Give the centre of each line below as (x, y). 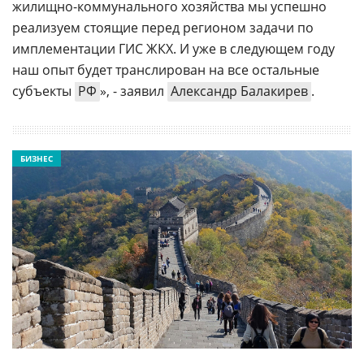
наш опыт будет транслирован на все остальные (166, 70)
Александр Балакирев (239, 91)
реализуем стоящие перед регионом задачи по (163, 28)
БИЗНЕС (37, 158)
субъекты (43, 91)
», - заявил (134, 91)
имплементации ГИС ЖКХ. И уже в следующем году (173, 49)
